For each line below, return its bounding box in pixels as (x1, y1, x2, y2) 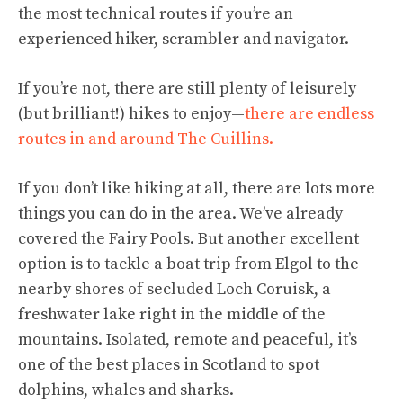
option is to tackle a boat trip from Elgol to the (18, 253, 359, 274)
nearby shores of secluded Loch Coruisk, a (18, 278, 331, 300)
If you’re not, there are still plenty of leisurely (18, 77, 356, 99)
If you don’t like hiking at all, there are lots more (18, 177, 375, 199)
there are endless (245, 103, 374, 124)
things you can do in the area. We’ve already (18, 202, 343, 224)
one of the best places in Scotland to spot (18, 354, 319, 375)
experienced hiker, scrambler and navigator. (18, 28, 349, 49)
